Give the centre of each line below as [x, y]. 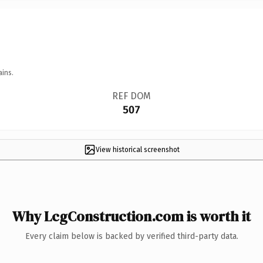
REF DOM [131, 96]
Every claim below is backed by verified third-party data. [131, 236]
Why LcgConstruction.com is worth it [131, 216]
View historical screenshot [137, 149]
